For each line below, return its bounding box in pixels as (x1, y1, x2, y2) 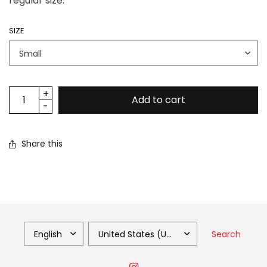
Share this (21, 138, 63, 150)
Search (211, 228, 241, 240)
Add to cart (131, 93, 185, 107)
